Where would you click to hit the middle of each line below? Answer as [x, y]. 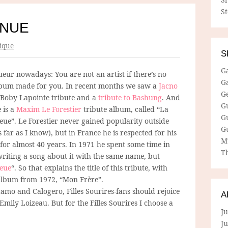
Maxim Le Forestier [49, 109]
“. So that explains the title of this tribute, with [89, 167]
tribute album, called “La [125, 109]
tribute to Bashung [130, 97]
